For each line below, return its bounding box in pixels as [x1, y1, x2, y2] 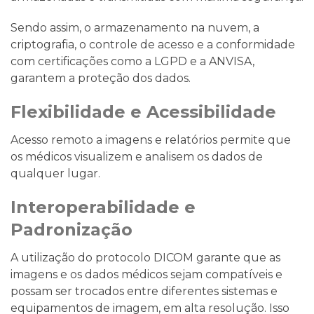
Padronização [11, 219, 132, 240]
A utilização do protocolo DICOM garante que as [11, 250, 280, 264]
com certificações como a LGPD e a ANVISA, [11, 54, 254, 68]
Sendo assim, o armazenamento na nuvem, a [11, 20, 259, 34]
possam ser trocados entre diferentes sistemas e [11, 284, 278, 298]
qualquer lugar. [11, 166, 100, 180]
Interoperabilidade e [11, 196, 196, 217]
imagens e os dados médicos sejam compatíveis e [11, 267, 282, 281]
